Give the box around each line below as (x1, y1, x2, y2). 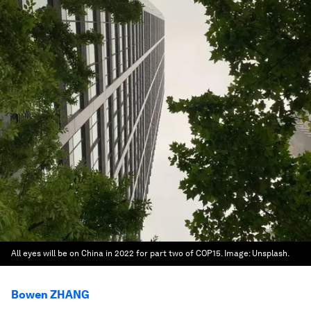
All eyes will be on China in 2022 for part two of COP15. (11, 249, 222, 258)
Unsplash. (252, 249, 289, 258)
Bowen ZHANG (11, 288, 90, 301)
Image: (224, 249, 252, 258)
